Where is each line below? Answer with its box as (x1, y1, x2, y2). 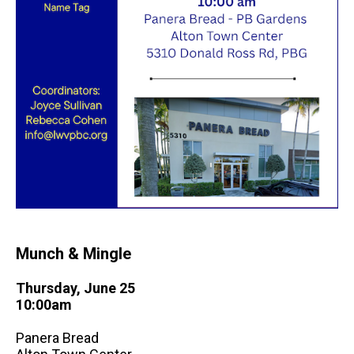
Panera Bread (16, 330, 99, 347)
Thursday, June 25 (16, 280, 135, 297)
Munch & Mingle (16, 244, 131, 264)
